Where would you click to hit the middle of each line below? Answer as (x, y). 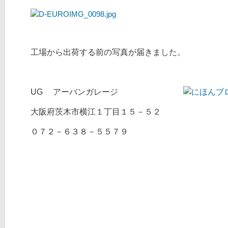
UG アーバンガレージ (107, 92)
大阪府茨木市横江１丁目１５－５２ (96, 112)
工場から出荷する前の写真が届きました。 (108, 52)
